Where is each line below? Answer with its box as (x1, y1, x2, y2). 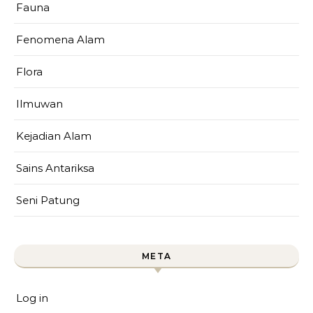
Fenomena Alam (16, 33, 105, 46)
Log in (16, 291, 48, 305)
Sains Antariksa (16, 161, 94, 175)
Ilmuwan (16, 97, 63, 110)
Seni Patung (16, 194, 80, 207)
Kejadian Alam (16, 129, 92, 143)
